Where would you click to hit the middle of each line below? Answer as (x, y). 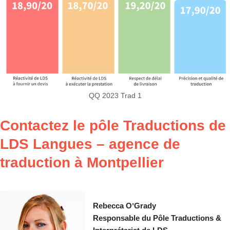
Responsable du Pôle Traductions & (157, 218)
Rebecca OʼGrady (124, 205)
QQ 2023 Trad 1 (115, 95)
